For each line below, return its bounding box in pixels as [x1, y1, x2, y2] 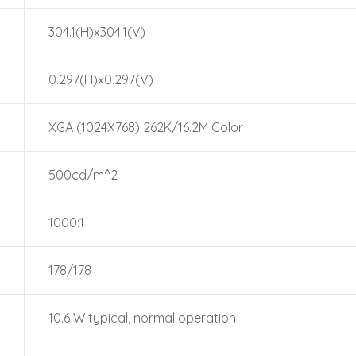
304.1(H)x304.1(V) [48, 24, 145, 40]
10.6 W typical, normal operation [48, 310, 236, 326]
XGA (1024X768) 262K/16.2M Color [48, 119, 243, 135]
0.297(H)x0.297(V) [48, 72, 153, 87]
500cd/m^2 [48, 167, 118, 183]
